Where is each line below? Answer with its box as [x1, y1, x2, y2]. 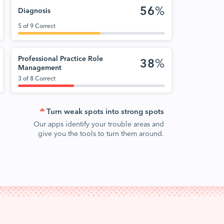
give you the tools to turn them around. [38, 128, 164, 138]
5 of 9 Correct [18, 21, 55, 29]
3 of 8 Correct [18, 73, 55, 82]
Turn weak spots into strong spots [46, 105, 164, 116]
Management [18, 62, 61, 72]
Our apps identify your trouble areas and [33, 118, 164, 128]
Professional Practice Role [18, 53, 103, 63]
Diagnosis [18, 5, 50, 15]
